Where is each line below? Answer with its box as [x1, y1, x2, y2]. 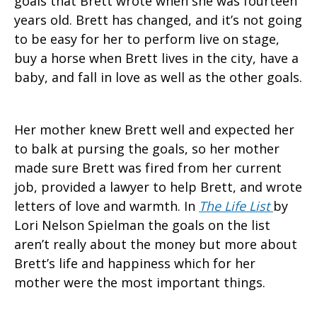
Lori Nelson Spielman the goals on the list [14, 217, 270, 234]
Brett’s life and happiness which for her [14, 255, 255, 272]
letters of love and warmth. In [14, 197, 199, 215]
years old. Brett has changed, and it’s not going [14, 11, 302, 29]
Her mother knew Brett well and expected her [14, 121, 294, 139]
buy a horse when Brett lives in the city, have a [14, 50, 299, 67]
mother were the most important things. [14, 274, 265, 292]
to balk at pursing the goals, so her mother [14, 140, 279, 158]
